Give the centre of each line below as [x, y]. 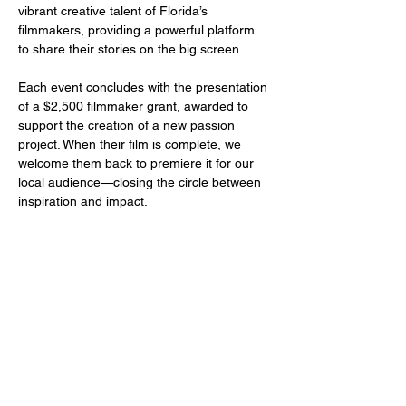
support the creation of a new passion [128, 125]
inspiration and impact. [83, 201]
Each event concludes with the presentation [145, 87]
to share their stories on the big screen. [130, 49]
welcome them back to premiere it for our [138, 163]
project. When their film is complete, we [131, 144]
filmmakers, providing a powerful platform [138, 30]
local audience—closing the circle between [141, 182]
